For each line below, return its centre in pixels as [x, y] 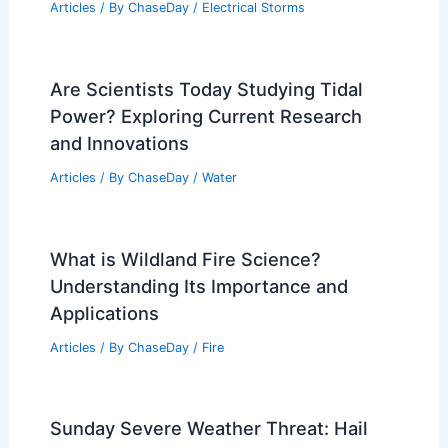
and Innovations [119, 142]
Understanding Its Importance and [198, 285]
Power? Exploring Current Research [205, 115]
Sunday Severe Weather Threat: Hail [208, 428]
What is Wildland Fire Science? [185, 258]
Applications [104, 312]
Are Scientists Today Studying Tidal [206, 88]
